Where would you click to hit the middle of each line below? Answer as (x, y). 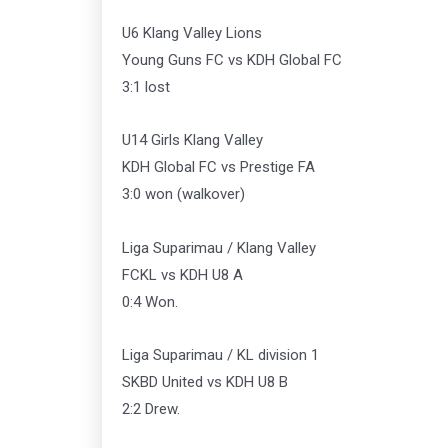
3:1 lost (146, 87)
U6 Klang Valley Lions (192, 33)
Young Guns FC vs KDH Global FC (232, 60)
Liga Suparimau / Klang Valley (219, 247)
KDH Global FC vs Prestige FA (218, 167)
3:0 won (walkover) (183, 194)
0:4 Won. (150, 301)
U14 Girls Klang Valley (192, 140)
